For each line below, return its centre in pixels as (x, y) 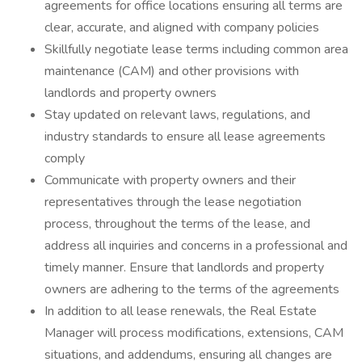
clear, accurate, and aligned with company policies (182, 27)
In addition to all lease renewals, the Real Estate (181, 311)
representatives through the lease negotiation (173, 202)
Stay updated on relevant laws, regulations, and (177, 115)
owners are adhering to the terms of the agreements (192, 289)
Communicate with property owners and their (170, 180)
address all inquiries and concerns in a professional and (196, 246)
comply (65, 158)
